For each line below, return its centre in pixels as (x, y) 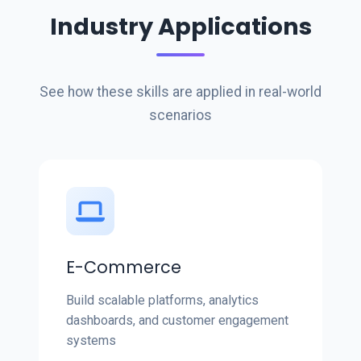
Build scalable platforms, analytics (162, 301)
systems (91, 341)
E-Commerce (124, 268)
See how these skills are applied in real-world (180, 92)
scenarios (180, 116)
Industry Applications (180, 27)
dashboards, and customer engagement (177, 321)
